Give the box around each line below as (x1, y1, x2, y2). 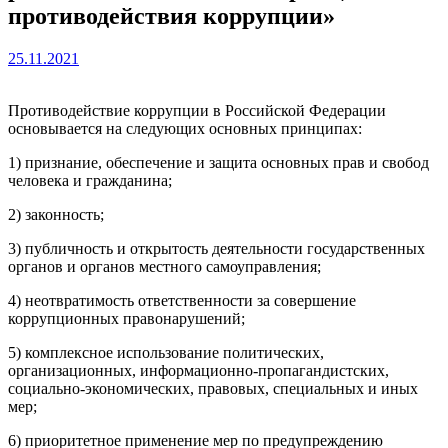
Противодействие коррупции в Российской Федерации (8, 101, 386, 119)
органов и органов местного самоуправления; (8, 257, 321, 275)
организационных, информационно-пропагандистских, (8, 361, 389, 379)
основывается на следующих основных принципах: (8, 119, 362, 137)
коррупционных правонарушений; (8, 309, 245, 327)
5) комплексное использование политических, (8, 343, 324, 361)
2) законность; (8, 205, 104, 223)
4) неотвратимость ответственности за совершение (8, 291, 356, 309)
